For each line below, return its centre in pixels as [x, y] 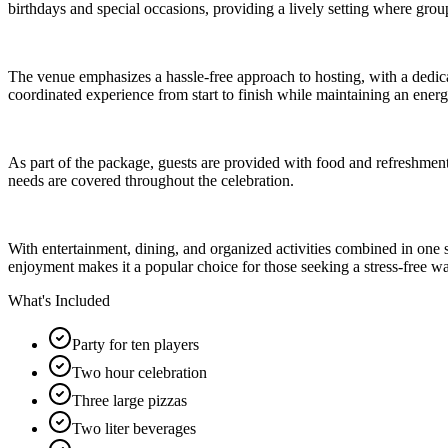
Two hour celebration [139, 372]
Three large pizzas [129, 400]
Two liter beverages [134, 428]
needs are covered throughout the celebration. [151, 180]
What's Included [59, 300]
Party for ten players [135, 344]
